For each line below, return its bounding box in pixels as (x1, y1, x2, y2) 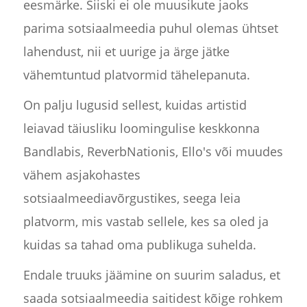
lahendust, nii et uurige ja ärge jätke (23, 43, 230, 60)
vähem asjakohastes (23, 167, 140, 184)
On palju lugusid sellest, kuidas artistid (23, 97, 247, 114)
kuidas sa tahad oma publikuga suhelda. (23, 236, 256, 254)
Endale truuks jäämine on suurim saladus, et (23, 267, 280, 284)
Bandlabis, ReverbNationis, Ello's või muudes (23, 143, 283, 160)
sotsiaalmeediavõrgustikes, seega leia (23, 190, 241, 207)
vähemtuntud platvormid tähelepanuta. (23, 66, 250, 84)
